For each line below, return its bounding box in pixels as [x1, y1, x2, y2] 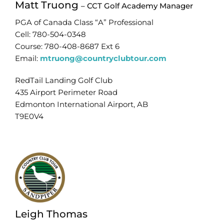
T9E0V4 [14, 111, 43, 121]
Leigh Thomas [14, 207, 87, 220]
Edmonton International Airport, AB [14, 99, 148, 109]
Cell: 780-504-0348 [14, 29, 86, 39]
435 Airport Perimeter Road [14, 87, 117, 97]
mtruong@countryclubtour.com [39, 53, 166, 63]
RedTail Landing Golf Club [14, 75, 112, 85]
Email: [14, 53, 40, 63]
